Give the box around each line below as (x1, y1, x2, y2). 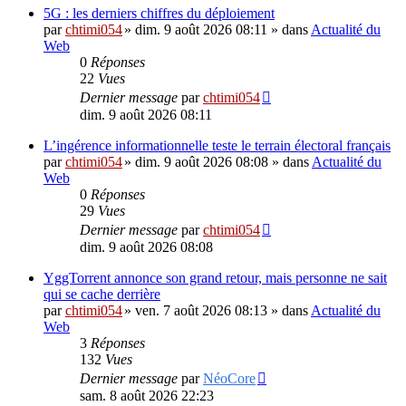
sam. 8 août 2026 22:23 (80, 388, 214, 403)
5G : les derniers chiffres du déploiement (43, 5, 275, 21)
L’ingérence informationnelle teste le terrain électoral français (43, 138, 391, 153)
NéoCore (203, 371, 256, 386)
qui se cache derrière (43, 286, 160, 302)
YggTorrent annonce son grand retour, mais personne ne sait (43, 270, 387, 285)
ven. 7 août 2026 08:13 (135, 303, 267, 318)
